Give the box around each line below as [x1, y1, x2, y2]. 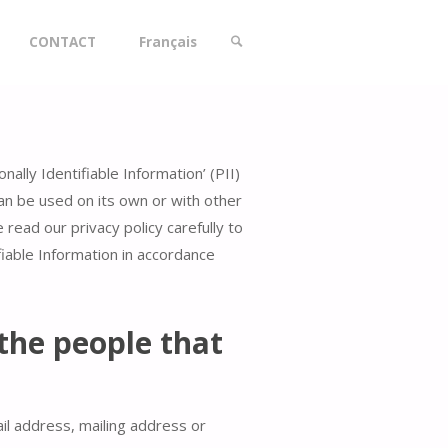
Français [138, 33, 197, 51]
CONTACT [28, 33, 96, 51]
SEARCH [223, 117, 276, 135]
